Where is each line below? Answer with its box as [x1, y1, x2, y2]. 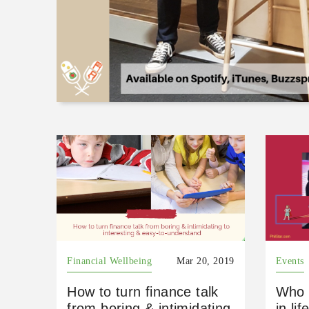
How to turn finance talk [67, 284, 219, 300]
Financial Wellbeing [67, 256, 152, 267]
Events [275, 256, 304, 267]
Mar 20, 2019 [177, 256, 235, 267]
